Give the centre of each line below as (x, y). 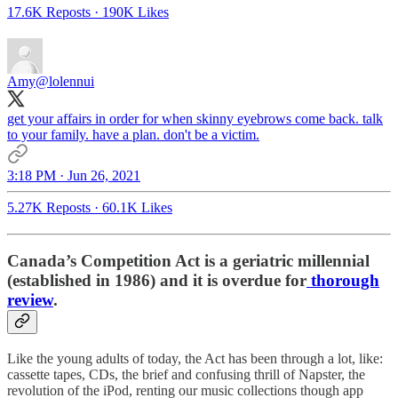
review (30, 300)
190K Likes (135, 12)
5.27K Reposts (49, 207)
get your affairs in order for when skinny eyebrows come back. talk (195, 118)
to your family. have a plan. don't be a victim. (133, 134)
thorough (343, 281)
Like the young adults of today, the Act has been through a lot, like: (195, 358)
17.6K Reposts (49, 12)
